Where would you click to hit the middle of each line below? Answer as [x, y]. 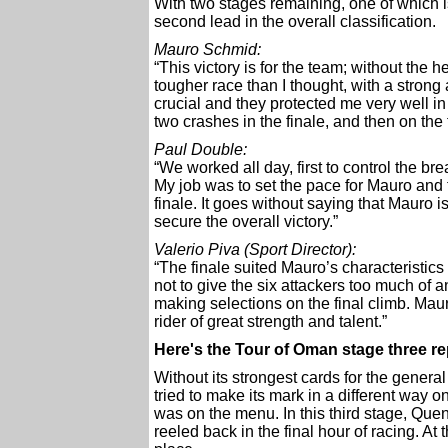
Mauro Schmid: [207, 49]
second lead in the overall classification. [295, 21]
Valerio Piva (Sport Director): [255, 249]
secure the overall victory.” [246, 221]
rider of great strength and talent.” [270, 321]
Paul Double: [200, 149]
